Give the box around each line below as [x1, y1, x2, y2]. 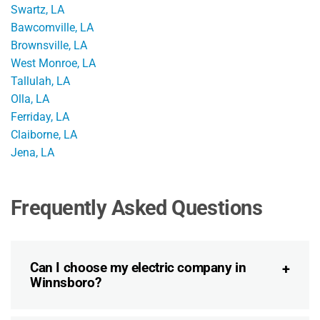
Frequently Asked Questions [11, 196, 263, 221]
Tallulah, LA [11, 74, 70, 89]
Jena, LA [11, 146, 54, 160]
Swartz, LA [11, 3, 64, 17]
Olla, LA [11, 92, 49, 106]
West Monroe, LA [11, 56, 96, 71]
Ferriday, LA [11, 110, 69, 124]
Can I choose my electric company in [30, 259, 246, 276]
